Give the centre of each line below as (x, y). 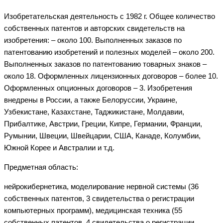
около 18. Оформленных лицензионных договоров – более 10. (111, 76)
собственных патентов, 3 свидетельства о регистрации (99, 198)
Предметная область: (41, 167)
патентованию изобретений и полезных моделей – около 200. (109, 52)
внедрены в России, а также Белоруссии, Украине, (91, 100)
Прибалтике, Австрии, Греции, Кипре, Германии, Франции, (103, 124)
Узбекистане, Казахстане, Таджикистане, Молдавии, (94, 112)
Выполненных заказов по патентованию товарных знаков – (105, 64)
